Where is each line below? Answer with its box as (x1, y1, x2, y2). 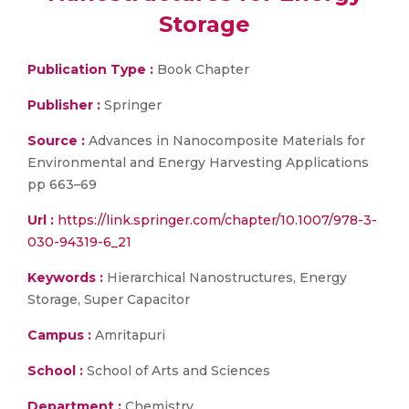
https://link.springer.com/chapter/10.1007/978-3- (58, 212, 377, 228)
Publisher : (27, 97, 104, 113)
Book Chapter (153, 61, 249, 78)
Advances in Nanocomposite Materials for (85, 132, 365, 149)
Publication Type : (27, 61, 153, 78)
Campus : (27, 327, 91, 343)
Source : (27, 132, 85, 149)
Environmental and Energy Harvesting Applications (27, 154, 369, 171)
